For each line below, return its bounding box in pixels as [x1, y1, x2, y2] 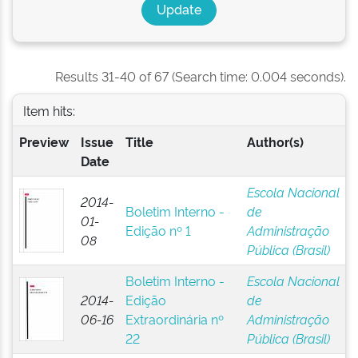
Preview [18, 133, 69, 150]
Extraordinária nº [125, 310, 224, 328]
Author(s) [246, 133, 304, 150]
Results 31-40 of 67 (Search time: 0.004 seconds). [55, 67, 346, 85]
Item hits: [22, 101, 75, 119]
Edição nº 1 [125, 221, 191, 239]
